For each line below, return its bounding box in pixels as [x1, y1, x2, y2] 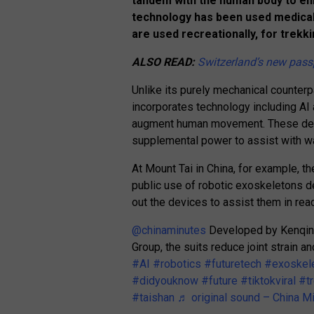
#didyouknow [132, 274, 199, 288]
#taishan [132, 291, 175, 305]
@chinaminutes [132, 224, 207, 238]
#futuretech [204, 257, 262, 271]
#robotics [153, 257, 202, 271]
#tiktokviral [240, 274, 296, 288]
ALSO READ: [132, 55, 198, 69]
